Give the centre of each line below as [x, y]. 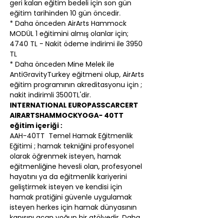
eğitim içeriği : [36, 126]
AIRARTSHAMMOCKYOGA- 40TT [67, 115]
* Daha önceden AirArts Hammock [69, 23]
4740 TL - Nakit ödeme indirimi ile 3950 [77, 44]
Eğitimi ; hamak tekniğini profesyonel [73, 146]
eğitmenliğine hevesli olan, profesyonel [77, 166]
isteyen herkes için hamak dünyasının [74, 207]
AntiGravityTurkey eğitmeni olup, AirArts [78, 74]
